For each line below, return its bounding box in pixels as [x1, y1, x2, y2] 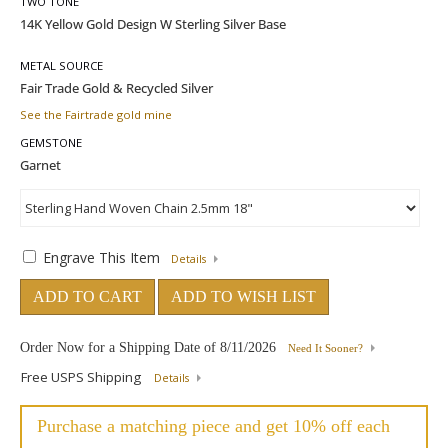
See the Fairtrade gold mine [20, 107, 172, 122]
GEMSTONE [20, 135, 82, 150]
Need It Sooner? [288, 343, 363, 354]
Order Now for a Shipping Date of [20, 340, 220, 355]
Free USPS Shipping [21, 368, 144, 386]
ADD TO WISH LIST [171, 288, 316, 305]
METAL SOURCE [20, 58, 103, 73]
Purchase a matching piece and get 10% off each [37, 416, 390, 436]
